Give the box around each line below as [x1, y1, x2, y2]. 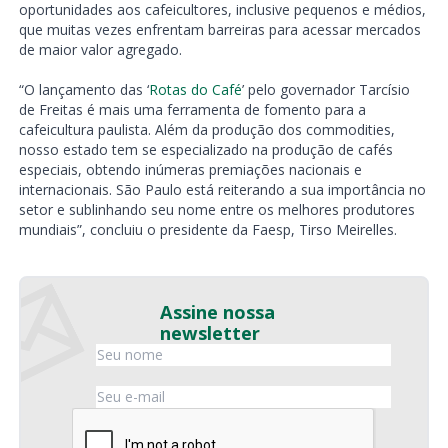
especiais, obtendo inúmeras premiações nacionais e [18, 160, 362, 180]
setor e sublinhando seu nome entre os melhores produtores [18, 200, 415, 220]
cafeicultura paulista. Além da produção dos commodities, [18, 120, 395, 140]
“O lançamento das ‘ [18, 80, 149, 100]
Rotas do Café [148, 80, 242, 100]
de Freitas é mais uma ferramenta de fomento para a [18, 100, 366, 120]
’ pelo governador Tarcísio [241, 80, 410, 100]
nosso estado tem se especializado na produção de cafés [18, 140, 393, 160]
